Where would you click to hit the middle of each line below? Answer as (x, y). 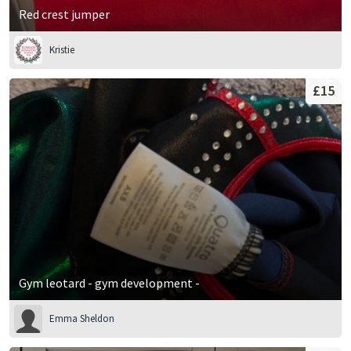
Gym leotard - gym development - (109, 282)
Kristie (62, 50)
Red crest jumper (64, 14)
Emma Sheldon (82, 318)
